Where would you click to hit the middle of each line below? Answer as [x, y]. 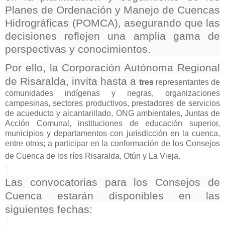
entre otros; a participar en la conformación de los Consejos [113, 144]
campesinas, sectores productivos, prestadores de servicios [113, 103]
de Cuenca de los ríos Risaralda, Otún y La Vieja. [93, 156]
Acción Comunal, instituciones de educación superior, [113, 124]
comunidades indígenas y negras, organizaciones [113, 93]
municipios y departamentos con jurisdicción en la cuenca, [113, 134]
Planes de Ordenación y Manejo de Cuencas [113, 10]
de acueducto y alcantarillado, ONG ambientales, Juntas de [113, 114]
